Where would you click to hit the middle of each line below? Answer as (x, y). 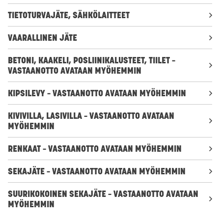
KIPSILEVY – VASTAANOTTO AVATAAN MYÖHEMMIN (97, 93)
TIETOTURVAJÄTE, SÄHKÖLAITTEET (69, 15)
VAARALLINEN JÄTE (42, 38)
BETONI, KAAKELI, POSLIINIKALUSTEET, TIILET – (92, 60)
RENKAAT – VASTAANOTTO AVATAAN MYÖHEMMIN (95, 149)
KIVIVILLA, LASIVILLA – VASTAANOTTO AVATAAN (91, 116)
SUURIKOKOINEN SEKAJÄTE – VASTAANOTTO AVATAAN (103, 194)
